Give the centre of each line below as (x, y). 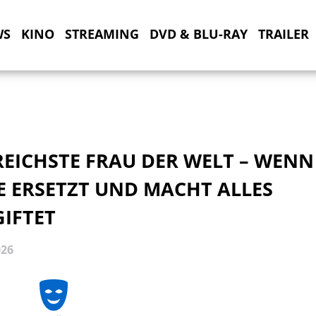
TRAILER (283, 34)
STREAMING (102, 34)
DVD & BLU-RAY (198, 34)
